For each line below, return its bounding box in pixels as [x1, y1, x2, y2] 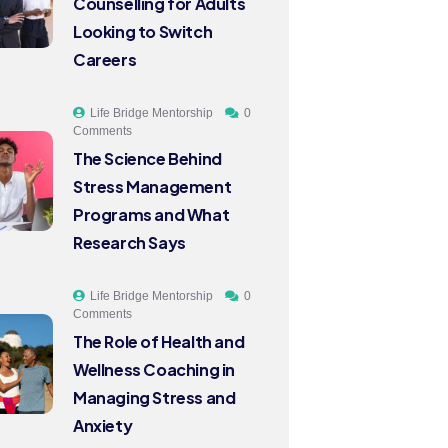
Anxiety [73, 415, 133, 436]
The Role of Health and [73, 331, 245, 352]
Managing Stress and [73, 387, 236, 408]
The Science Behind [73, 148, 222, 169]
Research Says [73, 232, 186, 253]
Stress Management [73, 176, 232, 197]
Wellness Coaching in [73, 359, 236, 380]
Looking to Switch [73, 21, 213, 42]
